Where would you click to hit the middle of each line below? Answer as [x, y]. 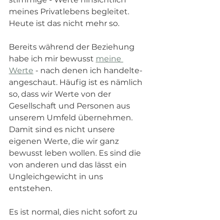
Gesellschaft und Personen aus [70, 106]
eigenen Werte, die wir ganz [65, 141]
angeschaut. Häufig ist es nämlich [77, 82]
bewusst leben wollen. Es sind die [76, 153]
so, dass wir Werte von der [61, 94]
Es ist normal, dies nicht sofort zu [74, 212]
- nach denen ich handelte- [89, 70]
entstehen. [31, 188]
